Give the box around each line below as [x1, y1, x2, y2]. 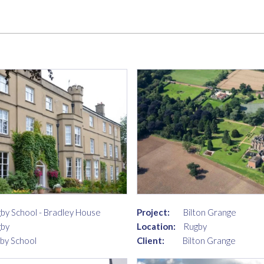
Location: [137, 220, 176, 232]
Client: [137, 235, 164, 246]
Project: [137, 206, 170, 217]
